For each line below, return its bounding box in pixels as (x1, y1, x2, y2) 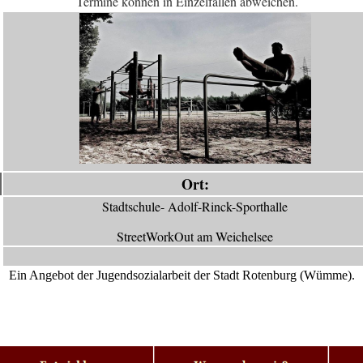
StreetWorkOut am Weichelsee (117, 228, 273, 245)
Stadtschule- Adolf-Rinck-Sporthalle (102, 198, 288, 215)
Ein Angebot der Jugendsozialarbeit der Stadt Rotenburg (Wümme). (8, 268, 355, 282)
